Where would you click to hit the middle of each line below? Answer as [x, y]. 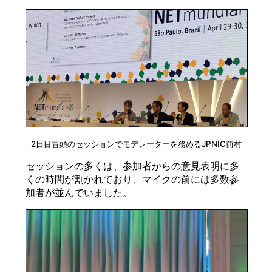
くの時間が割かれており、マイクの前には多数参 [132, 179]
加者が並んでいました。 [79, 193]
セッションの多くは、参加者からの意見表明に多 [132, 166]
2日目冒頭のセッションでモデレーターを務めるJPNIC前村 [136, 144]
